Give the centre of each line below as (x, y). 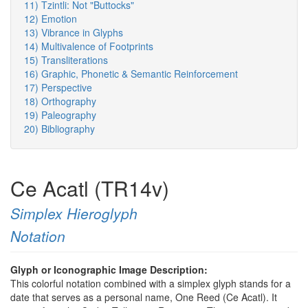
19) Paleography (60, 115)
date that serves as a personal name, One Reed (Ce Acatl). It (144, 297)
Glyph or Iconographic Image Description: (110, 270)
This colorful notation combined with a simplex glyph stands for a (151, 284)
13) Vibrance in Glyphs (74, 33)
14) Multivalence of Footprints (89, 46)
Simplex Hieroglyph (74, 213)
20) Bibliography (59, 129)
